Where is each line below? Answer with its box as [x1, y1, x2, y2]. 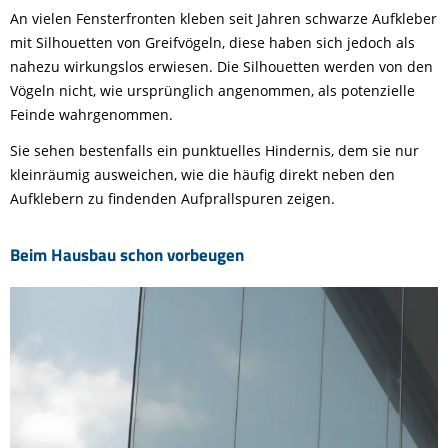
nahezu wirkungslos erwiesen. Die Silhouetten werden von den [10, 56, 433, 76]
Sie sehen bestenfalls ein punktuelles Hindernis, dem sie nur [10, 140, 419, 160]
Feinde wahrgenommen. [10, 104, 173, 124]
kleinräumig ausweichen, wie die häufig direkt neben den [10, 164, 395, 184]
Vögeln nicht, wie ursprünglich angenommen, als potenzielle [10, 80, 415, 100]
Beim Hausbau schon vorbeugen [10, 240, 244, 268]
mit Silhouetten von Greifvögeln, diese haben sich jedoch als [10, 32, 415, 52]
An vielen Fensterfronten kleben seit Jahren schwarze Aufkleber [10, 8, 437, 28]
